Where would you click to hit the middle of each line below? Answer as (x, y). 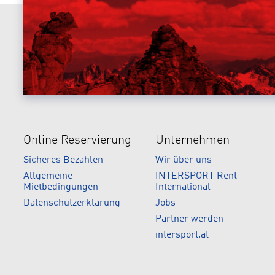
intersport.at (182, 235)
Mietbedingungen (61, 187)
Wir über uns (184, 160)
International (183, 187)
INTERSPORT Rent (196, 176)
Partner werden (190, 219)
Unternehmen (193, 141)
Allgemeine (48, 176)
